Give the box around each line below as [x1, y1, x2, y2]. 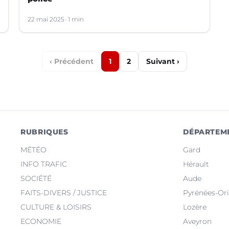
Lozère [182, 202, 207, 212]
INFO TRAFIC [20, 159, 67, 169]
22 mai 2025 [27, 15, 64, 23]
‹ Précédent [50, 56, 94, 66]
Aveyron [182, 216, 212, 226]
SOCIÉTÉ [20, 173, 52, 183]
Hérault [182, 159, 209, 169]
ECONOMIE [20, 216, 62, 226]
